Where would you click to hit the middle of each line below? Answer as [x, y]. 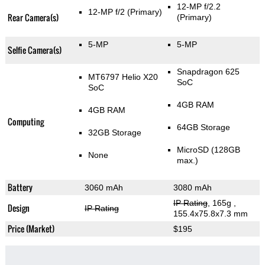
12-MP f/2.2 [198, 7]
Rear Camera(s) [33, 18]
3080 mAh [192, 188]
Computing [25, 122]
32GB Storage [114, 133]
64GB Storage [203, 127]
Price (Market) [31, 229]
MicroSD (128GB [208, 150]
